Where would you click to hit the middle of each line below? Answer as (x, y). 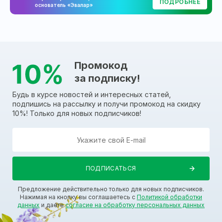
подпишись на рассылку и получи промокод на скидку (107, 104)
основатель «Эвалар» (64, 5)
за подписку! (107, 79)
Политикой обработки (169, 197)
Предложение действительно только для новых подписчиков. (111, 189)
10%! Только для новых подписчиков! (77, 113)
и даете (53, 205)
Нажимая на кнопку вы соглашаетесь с (78, 197)
